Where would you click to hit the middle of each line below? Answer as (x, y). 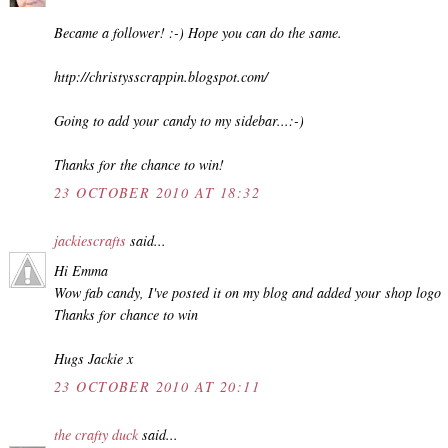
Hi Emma (81, 270)
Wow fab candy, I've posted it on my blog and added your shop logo (247, 292)
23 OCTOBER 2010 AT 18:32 (157, 193)
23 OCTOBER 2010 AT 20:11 (157, 386)
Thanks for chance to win (126, 314)
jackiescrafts (90, 241)
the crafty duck (96, 434)
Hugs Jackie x (93, 358)
